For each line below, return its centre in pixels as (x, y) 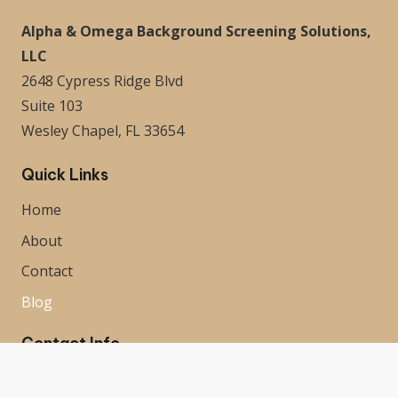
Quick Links (65, 174)
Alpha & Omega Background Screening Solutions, (196, 31)
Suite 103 (52, 105)
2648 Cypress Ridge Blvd (102, 80)
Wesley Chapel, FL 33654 (103, 130)
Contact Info (71, 344)
